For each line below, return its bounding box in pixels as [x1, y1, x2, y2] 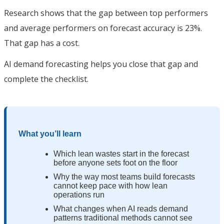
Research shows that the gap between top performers [4, 7, 208, 18]
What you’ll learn [18, 129, 81, 138]
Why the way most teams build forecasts [53, 172, 195, 181]
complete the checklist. [4, 73, 88, 84]
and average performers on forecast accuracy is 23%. [4, 22, 202, 33]
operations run [53, 190, 104, 199]
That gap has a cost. [4, 37, 79, 48]
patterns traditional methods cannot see [53, 213, 192, 222]
